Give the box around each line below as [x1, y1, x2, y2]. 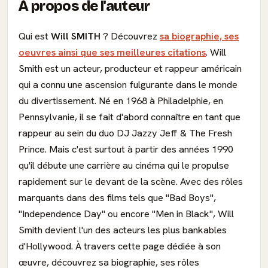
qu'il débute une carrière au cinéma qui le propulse [19, 159, 229, 172]
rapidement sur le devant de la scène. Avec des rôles [19, 175, 243, 188]
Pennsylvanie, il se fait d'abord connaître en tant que [19, 111, 240, 123]
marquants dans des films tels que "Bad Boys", [19, 191, 216, 204]
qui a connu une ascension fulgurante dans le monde [19, 78, 237, 91]
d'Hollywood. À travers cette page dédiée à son [19, 240, 221, 252]
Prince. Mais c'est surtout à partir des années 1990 [19, 143, 233, 156]
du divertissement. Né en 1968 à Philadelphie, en [19, 95, 223, 107]
